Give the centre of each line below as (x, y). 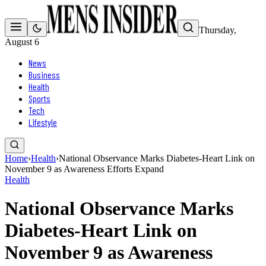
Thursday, (218, 30)
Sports (39, 98)
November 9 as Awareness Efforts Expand (84, 169)
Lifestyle (43, 122)
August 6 (22, 42)
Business (44, 75)
